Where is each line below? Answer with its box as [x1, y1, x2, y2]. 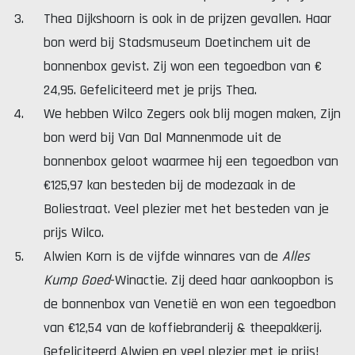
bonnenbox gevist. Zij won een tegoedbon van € [44, 57, 322, 75]
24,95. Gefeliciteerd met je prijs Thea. [44, 81, 257, 99]
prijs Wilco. [44, 223, 104, 242]
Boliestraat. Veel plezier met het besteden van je [44, 200, 329, 218]
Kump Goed [44, 271, 110, 289]
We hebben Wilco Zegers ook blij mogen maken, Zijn [44, 105, 341, 123]
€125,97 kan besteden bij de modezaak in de [44, 176, 296, 194]
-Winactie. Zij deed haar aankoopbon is [110, 271, 334, 289]
